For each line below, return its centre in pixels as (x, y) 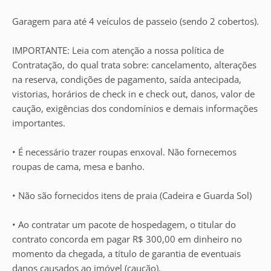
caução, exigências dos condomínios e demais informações (135, 108)
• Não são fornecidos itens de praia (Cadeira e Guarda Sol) (132, 195)
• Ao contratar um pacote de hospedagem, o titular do (124, 224)
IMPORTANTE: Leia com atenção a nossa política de (118, 50)
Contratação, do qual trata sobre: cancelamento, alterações (134, 65)
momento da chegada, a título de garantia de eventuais (126, 253)
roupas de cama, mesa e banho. (78, 166)
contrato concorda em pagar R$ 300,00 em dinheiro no (127, 239)
